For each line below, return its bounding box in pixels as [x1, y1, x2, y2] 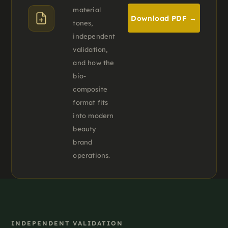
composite [73, 85, 108, 94]
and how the [73, 59, 115, 67]
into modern [73, 111, 114, 120]
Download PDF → [131, 13, 197, 23]
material [73, 6, 101, 14]
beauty [73, 125, 97, 133]
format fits [73, 98, 108, 107]
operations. [73, 151, 110, 160]
